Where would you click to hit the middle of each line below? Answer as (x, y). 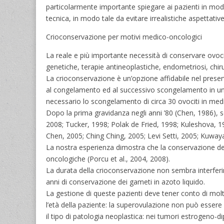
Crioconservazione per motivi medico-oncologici (124, 36)
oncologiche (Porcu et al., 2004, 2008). (108, 158)
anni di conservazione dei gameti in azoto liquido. (125, 181)
